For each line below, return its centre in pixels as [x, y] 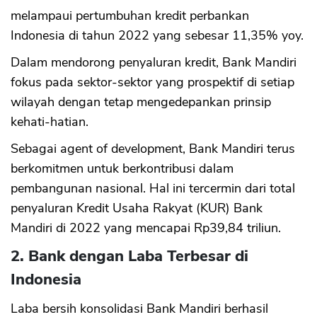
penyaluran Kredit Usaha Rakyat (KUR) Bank [137, 208]
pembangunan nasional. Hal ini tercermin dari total [153, 189]
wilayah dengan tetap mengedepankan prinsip [141, 102]
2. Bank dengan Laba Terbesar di [129, 257]
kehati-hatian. [50, 122]
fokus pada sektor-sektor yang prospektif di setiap [152, 82]
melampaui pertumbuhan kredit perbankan [130, 16]
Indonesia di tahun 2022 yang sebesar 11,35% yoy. [157, 36]
